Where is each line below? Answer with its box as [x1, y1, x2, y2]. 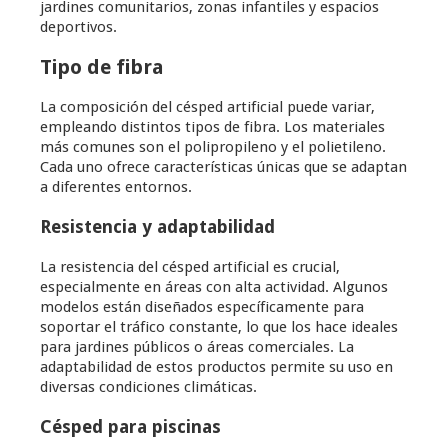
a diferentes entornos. [40, 178, 192, 197]
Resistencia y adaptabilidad [40, 216, 275, 238]
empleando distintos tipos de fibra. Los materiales [40, 118, 385, 137]
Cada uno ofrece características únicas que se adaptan [40, 158, 407, 177]
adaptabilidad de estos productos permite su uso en [40, 358, 393, 377]
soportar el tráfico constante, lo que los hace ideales [40, 318, 398, 337]
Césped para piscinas [40, 416, 221, 438]
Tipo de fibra [40, 55, 164, 80]
